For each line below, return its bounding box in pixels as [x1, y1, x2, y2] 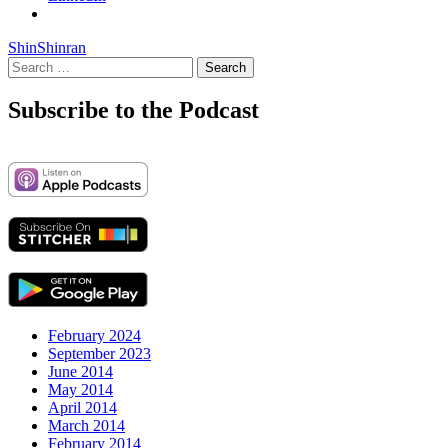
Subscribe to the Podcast [8, 97, 259, 124]
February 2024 [48, 327, 141, 345]
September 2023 [48, 345, 151, 363]
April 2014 [48, 399, 117, 417]
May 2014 [48, 381, 113, 399]
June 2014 [48, 363, 113, 381]
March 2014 [48, 417, 125, 435]
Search [7, 55, 50, 73]
